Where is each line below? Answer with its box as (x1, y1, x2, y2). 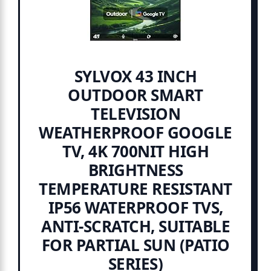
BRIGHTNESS (88, 158, 183, 181)
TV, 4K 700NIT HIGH (62, 140, 209, 162)
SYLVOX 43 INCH (74, 65, 197, 87)
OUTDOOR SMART (68, 83, 203, 106)
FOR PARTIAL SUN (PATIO (41, 233, 230, 256)
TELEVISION (91, 102, 180, 125)
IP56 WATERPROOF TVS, (48, 196, 223, 218)
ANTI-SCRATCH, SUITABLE (41, 215, 230, 237)
